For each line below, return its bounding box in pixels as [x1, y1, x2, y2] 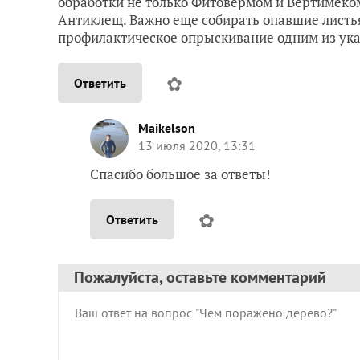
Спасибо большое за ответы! [90, 164, 271, 183]
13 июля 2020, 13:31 [138, 137, 256, 153]
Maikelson [138, 119, 195, 136]
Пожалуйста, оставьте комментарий [74, 266, 326, 288]
